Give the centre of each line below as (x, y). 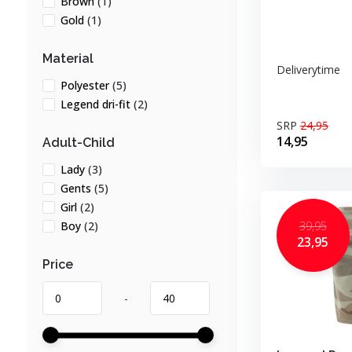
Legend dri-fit (97, 104)
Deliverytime (308, 70)
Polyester (86, 85)
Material (68, 59)
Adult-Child (78, 143)
